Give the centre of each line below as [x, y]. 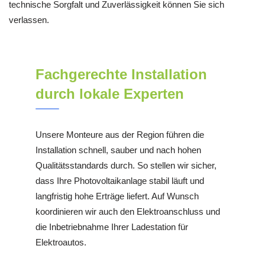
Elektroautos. [61, 242]
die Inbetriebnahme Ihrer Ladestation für [112, 227]
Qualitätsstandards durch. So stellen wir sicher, [126, 165]
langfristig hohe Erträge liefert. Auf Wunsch [117, 196]
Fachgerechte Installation [121, 74]
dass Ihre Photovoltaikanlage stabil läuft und [120, 180]
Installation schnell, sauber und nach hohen [118, 150]
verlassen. [29, 20]
